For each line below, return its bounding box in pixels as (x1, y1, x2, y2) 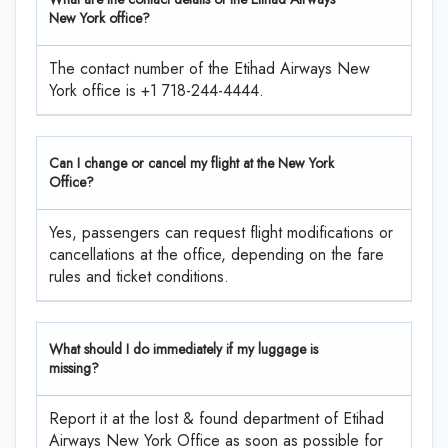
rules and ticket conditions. (49, 264, 229, 288)
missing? (49, 357, 99, 378)
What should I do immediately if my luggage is (49, 338, 318, 359)
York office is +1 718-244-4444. (49, 78, 264, 102)
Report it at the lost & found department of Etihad (49, 406, 384, 430)
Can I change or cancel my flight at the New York (49, 152, 334, 173)
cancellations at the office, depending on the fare (49, 242, 384, 266)
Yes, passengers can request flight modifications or (49, 220, 393, 244)
